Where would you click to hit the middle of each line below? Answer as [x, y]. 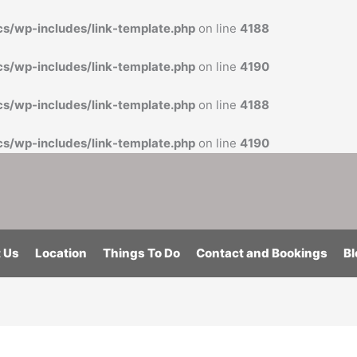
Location [61, 253]
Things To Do [141, 253]
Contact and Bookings [261, 253]
